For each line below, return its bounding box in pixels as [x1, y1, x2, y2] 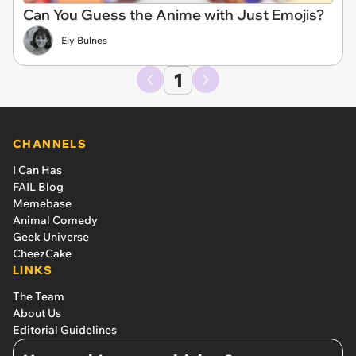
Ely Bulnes [61, 33, 107, 46]
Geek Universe [13, 229, 89, 244]
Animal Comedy [13, 212, 98, 227]
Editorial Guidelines [13, 322, 117, 337]
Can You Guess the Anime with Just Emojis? [23, 5, 324, 24]
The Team [13, 288, 64, 304]
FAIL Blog [13, 179, 64, 194]
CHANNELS [13, 136, 87, 151]
